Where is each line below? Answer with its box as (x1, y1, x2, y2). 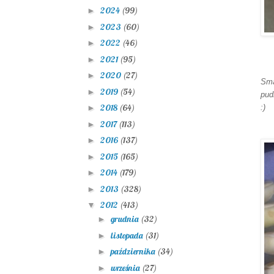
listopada (110, 229, 145, 241)
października (110, 246, 157, 257)
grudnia (110, 213, 141, 225)
